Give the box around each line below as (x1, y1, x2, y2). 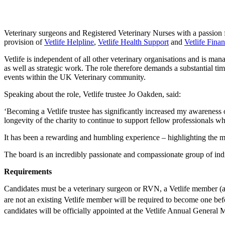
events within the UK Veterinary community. (4, 72, 146, 81)
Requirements (4, 167, 52, 176)
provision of (4, 37, 44, 46)
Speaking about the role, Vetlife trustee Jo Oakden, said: (4, 89, 181, 98)
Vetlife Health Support (98, 37, 169, 46)
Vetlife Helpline (44, 37, 94, 46)
